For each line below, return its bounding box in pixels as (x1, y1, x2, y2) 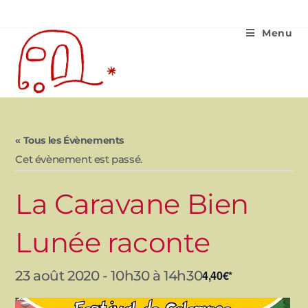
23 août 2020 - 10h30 (15, 267, 150, 284)
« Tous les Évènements (15, 134, 124, 146)
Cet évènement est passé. (15, 153, 142, 166)
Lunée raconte (15, 225, 210, 259)
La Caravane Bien (15, 187, 250, 221)
